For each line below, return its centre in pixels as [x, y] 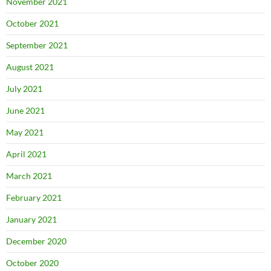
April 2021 [26, 154]
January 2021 [31, 219]
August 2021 [30, 67]
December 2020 [36, 241]
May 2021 [25, 132]
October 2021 [32, 23]
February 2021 [34, 198]
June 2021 [25, 110]
